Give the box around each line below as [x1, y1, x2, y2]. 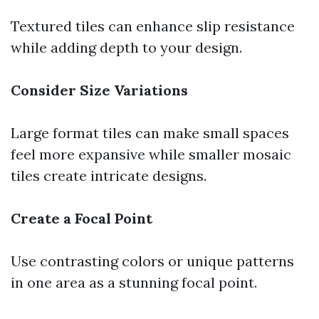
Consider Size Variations [11, 81, 188, 99]
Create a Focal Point [11, 209, 152, 227]
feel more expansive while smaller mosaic [11, 145, 291, 163]
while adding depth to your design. [11, 38, 242, 56]
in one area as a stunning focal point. [11, 273, 257, 291]
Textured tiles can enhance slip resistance [11, 17, 295, 35]
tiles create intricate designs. [11, 167, 206, 184]
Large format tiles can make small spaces [11, 124, 289, 142]
